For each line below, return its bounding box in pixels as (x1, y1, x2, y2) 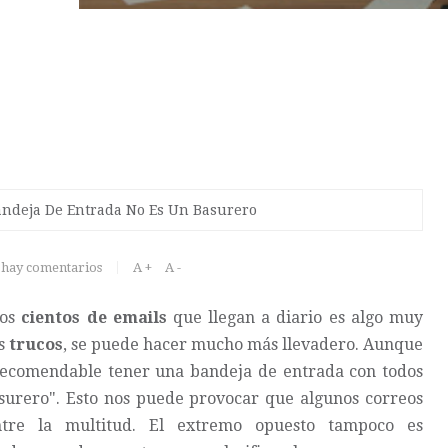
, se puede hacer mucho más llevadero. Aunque (63, 335, 423, 354)
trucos (9, 335, 63, 354)
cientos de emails (21, 308, 167, 327)
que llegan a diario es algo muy (166, 308, 423, 327)
